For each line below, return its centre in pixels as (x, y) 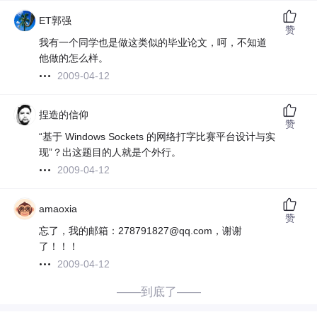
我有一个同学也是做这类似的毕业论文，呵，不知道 (153, 43)
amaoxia (58, 209)
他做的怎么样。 (74, 58)
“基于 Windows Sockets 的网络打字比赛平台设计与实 (157, 137)
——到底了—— (158, 292)
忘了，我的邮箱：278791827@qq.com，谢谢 (141, 231)
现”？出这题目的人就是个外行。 (110, 152)
